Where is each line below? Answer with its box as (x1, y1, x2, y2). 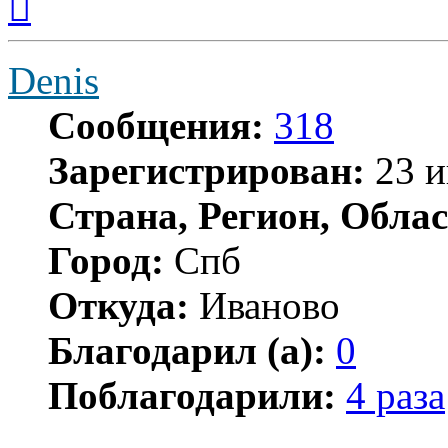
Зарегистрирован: (48, 148, 365, 192)
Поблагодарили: (48, 373, 336, 417)
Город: (48, 238, 164, 282)
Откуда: (48, 283, 189, 327)
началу (30, 13, 76, 31)
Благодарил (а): (48, 328, 326, 372)
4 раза (346, 373, 445, 417)
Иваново (189, 283, 340, 327)
